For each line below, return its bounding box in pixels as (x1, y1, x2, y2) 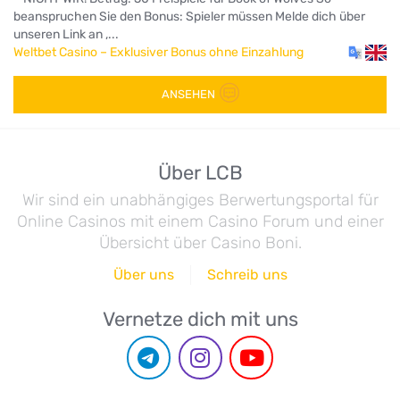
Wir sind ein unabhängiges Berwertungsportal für (21, 191, 379, 209)
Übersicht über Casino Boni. (98, 234, 302, 252)
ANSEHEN (161, 87, 215, 101)
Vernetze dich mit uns (102, 308, 298, 330)
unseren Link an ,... (13, 26, 119, 42)
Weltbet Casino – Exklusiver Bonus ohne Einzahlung (13, 44, 304, 60)
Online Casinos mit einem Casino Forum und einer (16, 212, 384, 230)
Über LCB (157, 162, 243, 184)
